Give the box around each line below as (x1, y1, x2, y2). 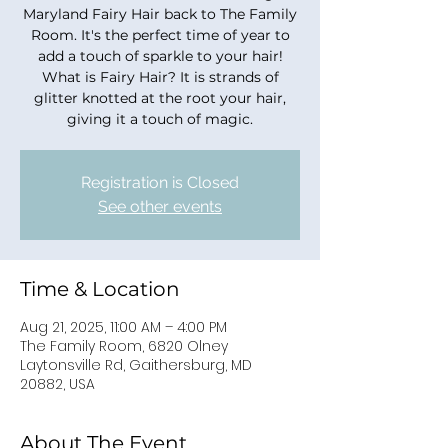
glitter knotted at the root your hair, (34, 89, 286, 107)
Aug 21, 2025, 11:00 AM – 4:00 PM (20, 317, 227, 337)
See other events (98, 197, 222, 216)
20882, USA (20, 374, 95, 394)
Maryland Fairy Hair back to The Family (23, 5, 297, 23)
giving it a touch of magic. (67, 110, 253, 128)
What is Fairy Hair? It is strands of (41, 68, 279, 86)
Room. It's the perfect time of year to (30, 26, 290, 44)
